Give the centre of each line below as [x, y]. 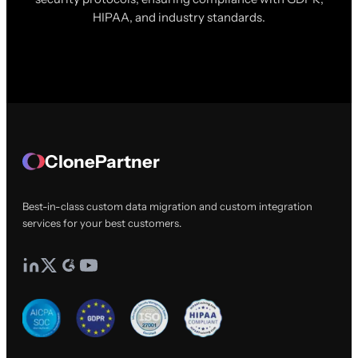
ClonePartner [102, 161]
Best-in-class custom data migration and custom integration [167, 206]
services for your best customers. [102, 223]
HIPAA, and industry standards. [179, 17]
